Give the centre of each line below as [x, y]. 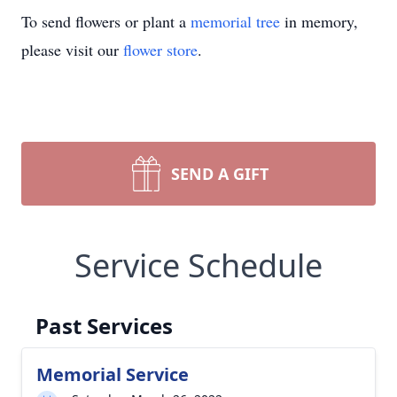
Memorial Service [113, 374]
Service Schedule [198, 265]
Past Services [104, 326]
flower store [160, 50]
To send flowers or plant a [106, 21]
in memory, [319, 21]
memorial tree [235, 21]
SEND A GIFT [220, 174]
